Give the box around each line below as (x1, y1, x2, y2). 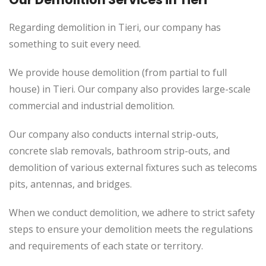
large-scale (199, 83, 251, 96)
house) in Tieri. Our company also (9, 83, 161, 96)
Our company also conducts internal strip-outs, (9, 128, 218, 141)
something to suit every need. (9, 37, 141, 50)
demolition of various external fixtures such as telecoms (9, 161, 257, 174)
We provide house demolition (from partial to (9, 66, 213, 79)
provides (161, 83, 199, 96)
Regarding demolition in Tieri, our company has (9, 21, 221, 34)
